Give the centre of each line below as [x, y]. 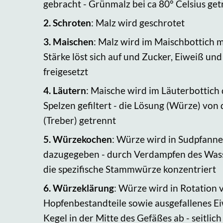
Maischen [73, 41]
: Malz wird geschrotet [138, 22]
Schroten [72, 22]
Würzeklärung [83, 188]
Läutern [69, 90]
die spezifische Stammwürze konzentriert [130, 169]
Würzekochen [82, 139]
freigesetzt [66, 71]
